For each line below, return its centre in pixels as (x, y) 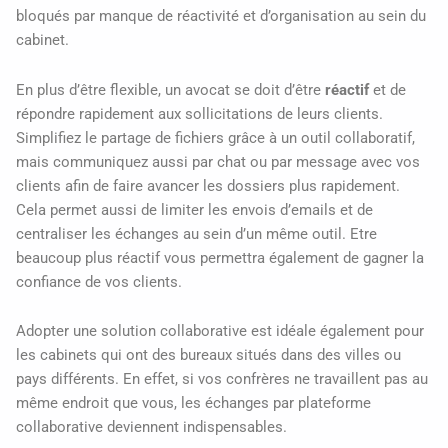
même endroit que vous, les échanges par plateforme (193, 403)
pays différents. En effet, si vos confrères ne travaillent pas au (222, 379)
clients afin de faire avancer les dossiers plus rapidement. (208, 185)
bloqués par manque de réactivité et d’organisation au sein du (221, 16)
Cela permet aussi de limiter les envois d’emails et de (194, 209)
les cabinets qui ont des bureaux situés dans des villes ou (208, 355)
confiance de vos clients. (99, 281)
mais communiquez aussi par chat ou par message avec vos (218, 161)
